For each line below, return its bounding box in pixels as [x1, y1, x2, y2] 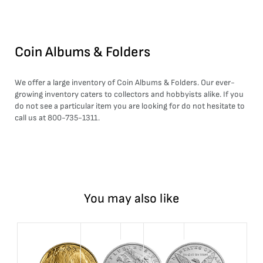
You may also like [84, 191, 179, 207]
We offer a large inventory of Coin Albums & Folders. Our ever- [15, 77, 235, 87]
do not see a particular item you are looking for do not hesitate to [15, 101, 245, 111]
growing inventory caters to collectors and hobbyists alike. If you [15, 89, 244, 99]
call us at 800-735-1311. [15, 113, 100, 123]
